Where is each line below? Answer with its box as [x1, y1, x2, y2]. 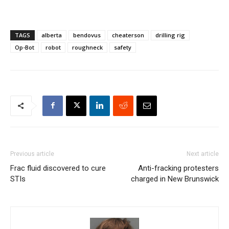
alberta [41, 31, 62, 39]
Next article [187, 150, 219, 157]
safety [114, 43, 131, 51]
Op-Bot [15, 43, 34, 51]
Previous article [10, 150, 54, 157]
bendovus [73, 31, 101, 39]
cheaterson [112, 31, 144, 39]
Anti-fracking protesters [138, 163, 219, 173]
